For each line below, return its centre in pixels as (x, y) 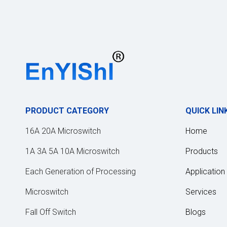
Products (202, 152)
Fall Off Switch (51, 212)
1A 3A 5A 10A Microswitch (72, 152)
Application (205, 172)
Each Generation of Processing (81, 172)
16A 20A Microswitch (63, 131)
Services (201, 192)
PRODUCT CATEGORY (67, 111)
